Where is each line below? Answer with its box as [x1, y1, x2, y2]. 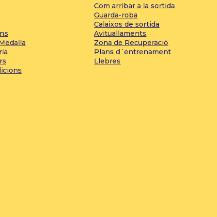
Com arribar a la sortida [94, 1, 175, 10]
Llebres [94, 56, 121, 65]
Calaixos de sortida [94, 19, 160, 29]
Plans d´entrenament [94, 47, 171, 56]
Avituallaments [94, 29, 147, 38]
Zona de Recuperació [94, 38, 169, 47]
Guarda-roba [94, 10, 138, 19]
